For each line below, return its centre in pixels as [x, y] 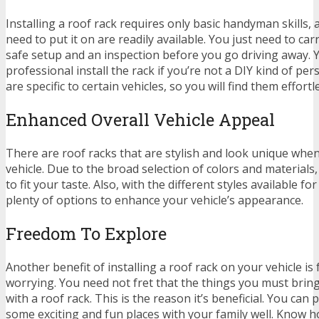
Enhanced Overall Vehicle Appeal [140, 120]
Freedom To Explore [86, 233]
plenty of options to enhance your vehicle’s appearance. [155, 200]
